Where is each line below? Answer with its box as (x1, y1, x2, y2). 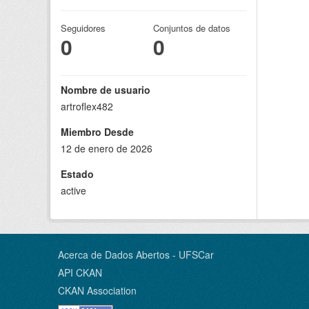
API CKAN (58, 265, 102, 279)
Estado (61, 166, 94, 181)
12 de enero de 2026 (61, 141, 152, 155)
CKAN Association (58, 283, 137, 297)
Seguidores (61, 21, 106, 34)
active (61, 183, 86, 197)
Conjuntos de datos (153, 21, 231, 34)
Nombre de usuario (61, 82, 150, 97)
